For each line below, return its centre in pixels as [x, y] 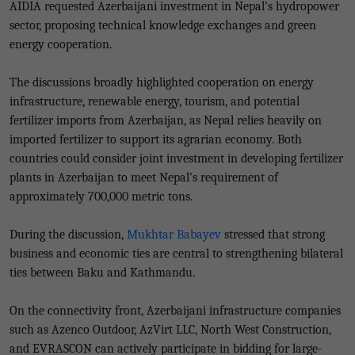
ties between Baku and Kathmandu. [102, 273]
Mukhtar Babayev [174, 235]
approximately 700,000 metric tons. [101, 197]
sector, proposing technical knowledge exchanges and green [163, 25]
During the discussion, [68, 235]
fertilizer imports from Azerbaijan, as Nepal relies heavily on [166, 120]
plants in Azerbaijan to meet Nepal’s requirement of [144, 177]
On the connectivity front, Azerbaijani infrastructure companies [175, 311]
